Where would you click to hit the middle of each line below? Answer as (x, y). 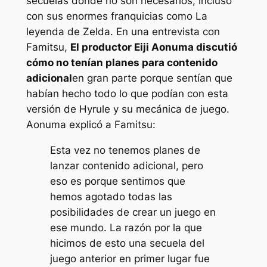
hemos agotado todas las (111, 196)
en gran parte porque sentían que (152, 78)
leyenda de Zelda (68, 31)
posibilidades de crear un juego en (133, 212)
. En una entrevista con (165, 31)
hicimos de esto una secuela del (127, 243)
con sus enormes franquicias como (109, 16)
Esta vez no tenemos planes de (125, 150)
